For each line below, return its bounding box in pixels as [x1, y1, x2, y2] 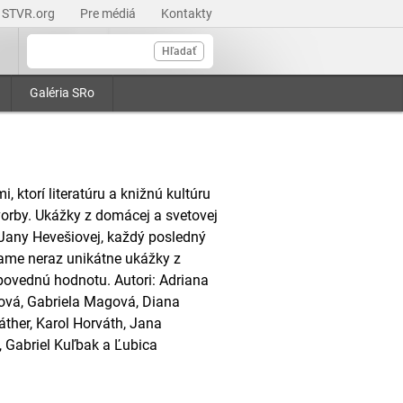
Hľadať [162, 45, 196, 58]
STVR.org [2, 6, 58, 21]
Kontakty [161, 6, 212, 21]
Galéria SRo [30, 85, 94, 100]
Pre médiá [80, 6, 139, 21]
